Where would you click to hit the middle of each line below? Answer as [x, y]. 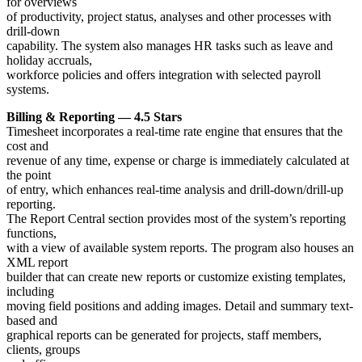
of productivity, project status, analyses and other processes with [169, 17]
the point [29, 175]
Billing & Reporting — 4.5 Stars [94, 117]
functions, [32, 234]
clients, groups [43, 350]
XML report [37, 263]
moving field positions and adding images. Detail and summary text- [180, 306]
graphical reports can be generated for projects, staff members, [164, 335]
